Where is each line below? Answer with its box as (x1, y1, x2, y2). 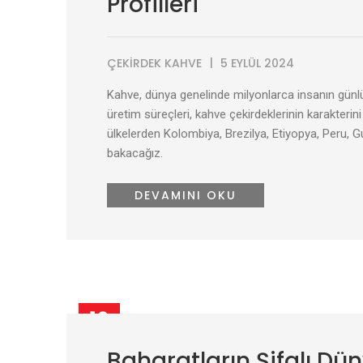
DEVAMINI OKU (135, 187, 237, 203)
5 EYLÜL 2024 (220, 55, 294, 71)
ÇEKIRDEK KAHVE (107, 55, 202, 71)
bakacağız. (107, 146, 163, 160)
